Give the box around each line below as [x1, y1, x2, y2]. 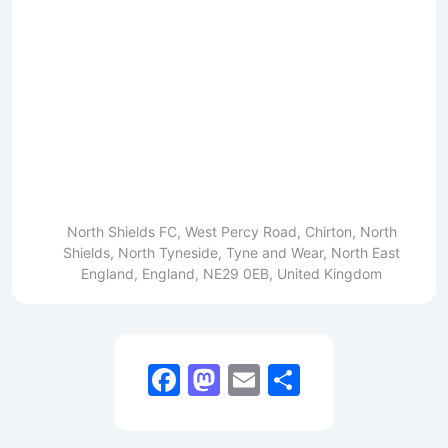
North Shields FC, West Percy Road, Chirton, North [66, 223, 397, 241]
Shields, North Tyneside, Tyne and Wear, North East [63, 244, 400, 262]
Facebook [180, 360, 329, 400]
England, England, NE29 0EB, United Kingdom [81, 265, 382, 283]
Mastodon [220, 360, 372, 400]
